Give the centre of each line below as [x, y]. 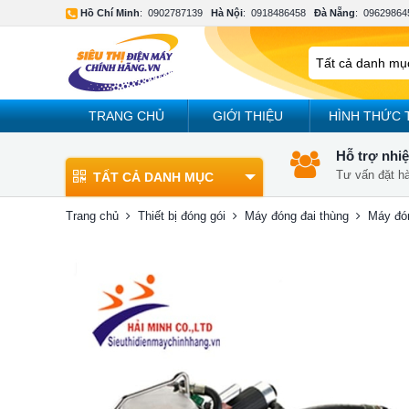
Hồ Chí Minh [110, 13]
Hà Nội [227, 13]
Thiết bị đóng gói [182, 216]
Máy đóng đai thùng [297, 216]
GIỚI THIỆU [248, 116]
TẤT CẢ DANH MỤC [153, 177]
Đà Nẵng [335, 13]
